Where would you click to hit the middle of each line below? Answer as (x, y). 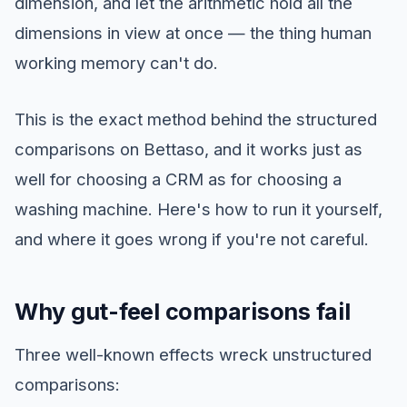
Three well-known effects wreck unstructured (193, 355)
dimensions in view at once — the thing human (193, 33)
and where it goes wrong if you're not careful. (192, 239)
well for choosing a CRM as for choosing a (178, 179)
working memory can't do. (116, 63)
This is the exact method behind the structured (196, 119)
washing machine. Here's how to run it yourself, (199, 209)
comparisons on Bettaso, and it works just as (189, 149)
